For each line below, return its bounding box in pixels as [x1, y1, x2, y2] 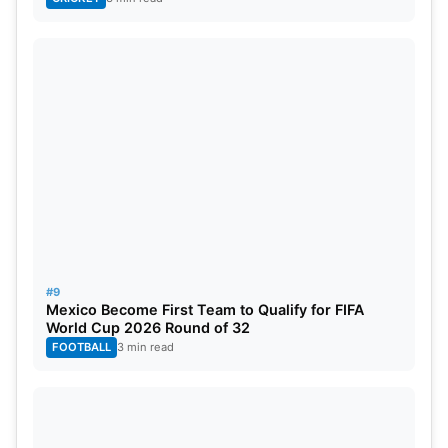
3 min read [117, 339, 174, 354]
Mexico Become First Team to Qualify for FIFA [46, 300, 364, 318]
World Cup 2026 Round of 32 [46, 318, 250, 336]
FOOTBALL [52, 339, 111, 354]
